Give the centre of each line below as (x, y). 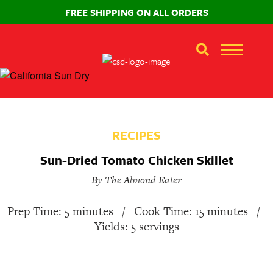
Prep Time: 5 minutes (60, 211)
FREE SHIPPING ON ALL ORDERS (136, 12)
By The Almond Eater (136, 180)
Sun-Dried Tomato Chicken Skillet (136, 160)
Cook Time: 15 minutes (191, 211)
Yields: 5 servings (136, 227)
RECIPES (136, 135)
